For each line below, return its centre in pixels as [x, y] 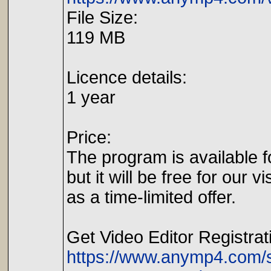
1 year [91, 97]
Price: [89, 137]
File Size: [102, 18]
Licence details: [127, 77]
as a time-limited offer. [151, 197]
